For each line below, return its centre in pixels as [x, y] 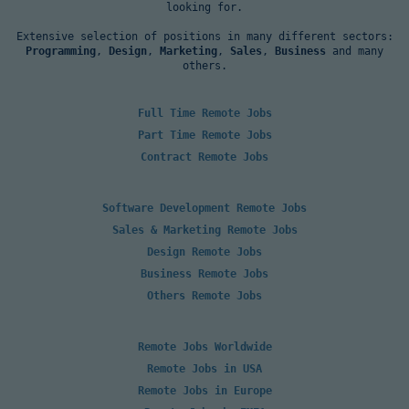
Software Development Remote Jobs [204, 208]
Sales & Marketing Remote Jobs [204, 230]
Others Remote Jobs [204, 295]
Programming [61, 51]
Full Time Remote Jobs [204, 113]
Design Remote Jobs [204, 252]
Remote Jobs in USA [204, 368]
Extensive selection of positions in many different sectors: [204, 36]
